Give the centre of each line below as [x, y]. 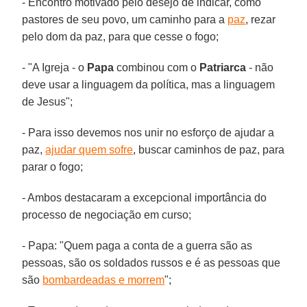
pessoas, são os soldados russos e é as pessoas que [151, 262]
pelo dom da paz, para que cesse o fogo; [121, 36]
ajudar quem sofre [89, 149]
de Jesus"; [48, 101]
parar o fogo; [53, 167]
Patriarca [223, 67]
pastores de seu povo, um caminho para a [125, 19]
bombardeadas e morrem [104, 280]
